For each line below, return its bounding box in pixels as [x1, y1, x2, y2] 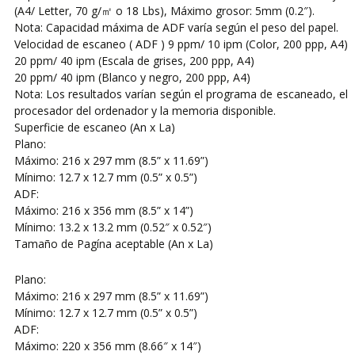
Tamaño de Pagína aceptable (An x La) [13, 235, 213, 251]
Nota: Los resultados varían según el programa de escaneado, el [13, 86, 349, 101]
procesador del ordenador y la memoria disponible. [13, 102, 276, 118]
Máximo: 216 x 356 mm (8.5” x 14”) [13, 202, 193, 218]
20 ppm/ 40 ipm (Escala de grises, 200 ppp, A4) [13, 52, 254, 68]
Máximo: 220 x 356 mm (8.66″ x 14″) [13, 338, 201, 353]
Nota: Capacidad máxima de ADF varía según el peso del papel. [13, 19, 338, 35]
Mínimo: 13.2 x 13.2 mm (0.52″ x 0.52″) [13, 219, 212, 235]
